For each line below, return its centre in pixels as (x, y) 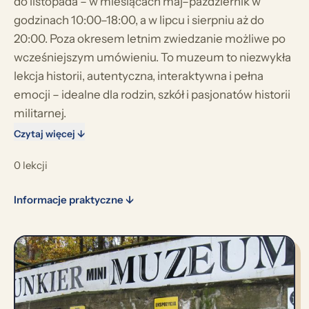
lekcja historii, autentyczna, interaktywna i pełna (139, 76)
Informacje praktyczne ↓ (74, 200)
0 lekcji (31, 165)
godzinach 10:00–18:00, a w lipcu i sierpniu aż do (139, 20)
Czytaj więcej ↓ (49, 134)
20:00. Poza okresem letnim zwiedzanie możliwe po (150, 39)
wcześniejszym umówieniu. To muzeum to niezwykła (152, 57)
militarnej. (40, 113)
